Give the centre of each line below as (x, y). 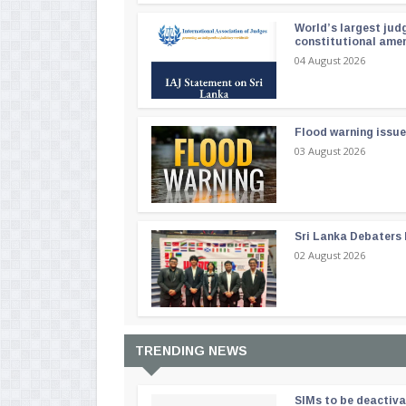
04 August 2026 (330, 61)
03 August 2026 (330, 151)
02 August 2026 (330, 256)
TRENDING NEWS (191, 351)
